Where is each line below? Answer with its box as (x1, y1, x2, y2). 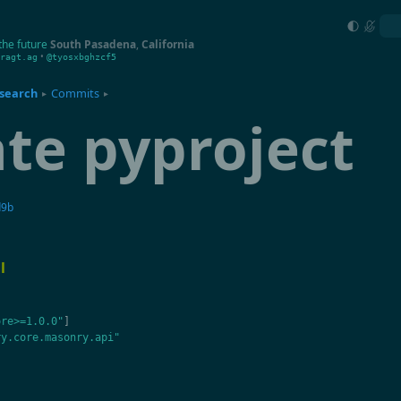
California (141, 37, 194, 52)
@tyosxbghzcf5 (47, 52, 116, 62)
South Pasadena (50, 37, 136, 52)
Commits (51, 85, 100, 102)
